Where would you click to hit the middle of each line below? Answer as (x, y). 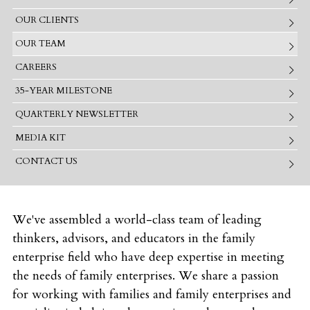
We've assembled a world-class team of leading (137, 219)
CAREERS (36, 67)
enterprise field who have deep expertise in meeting (148, 257)
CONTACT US (46, 162)
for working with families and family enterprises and (152, 294)
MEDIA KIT (40, 138)
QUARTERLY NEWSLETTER (76, 115)
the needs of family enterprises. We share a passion (146, 275)
